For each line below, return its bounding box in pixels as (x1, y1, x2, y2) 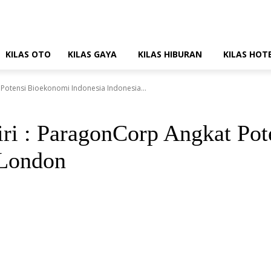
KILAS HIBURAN (138, 48, 202, 60)
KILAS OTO (5, 48, 51, 60)
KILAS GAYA (68, 48, 117, 60)
